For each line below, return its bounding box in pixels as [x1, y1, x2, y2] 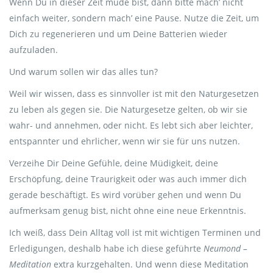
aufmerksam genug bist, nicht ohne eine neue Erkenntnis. [9, 205, 249, 216]
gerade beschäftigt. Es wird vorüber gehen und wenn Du [9, 189, 241, 200]
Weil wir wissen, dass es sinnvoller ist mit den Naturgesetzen [9, 88, 259, 99]
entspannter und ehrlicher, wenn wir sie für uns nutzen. [9, 135, 240, 147]
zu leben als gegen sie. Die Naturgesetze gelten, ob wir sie [9, 104, 247, 115]
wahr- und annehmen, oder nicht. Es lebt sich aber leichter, [9, 119, 253, 131]
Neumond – [204, 243, 247, 254]
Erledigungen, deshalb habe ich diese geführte [9, 243, 204, 254]
